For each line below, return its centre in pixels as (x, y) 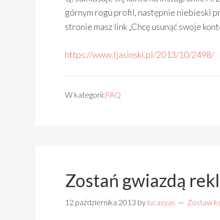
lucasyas (161, 202)
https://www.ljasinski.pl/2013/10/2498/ (139, 55)
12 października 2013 (100, 202)
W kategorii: (85, 95)
